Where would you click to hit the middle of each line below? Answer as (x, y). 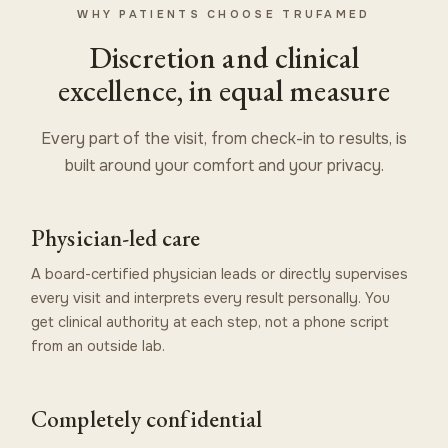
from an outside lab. (98, 345)
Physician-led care (116, 237)
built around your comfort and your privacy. (224, 165)
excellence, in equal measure (224, 90)
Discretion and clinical (224, 57)
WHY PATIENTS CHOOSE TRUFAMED (224, 13)
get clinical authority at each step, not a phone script (210, 321)
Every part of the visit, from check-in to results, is (224, 138)
